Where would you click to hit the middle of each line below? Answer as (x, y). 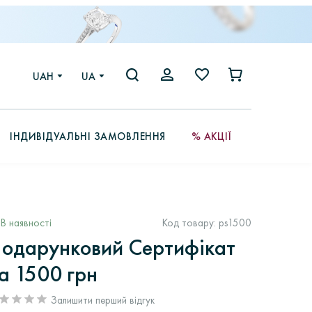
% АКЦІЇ (211, 136)
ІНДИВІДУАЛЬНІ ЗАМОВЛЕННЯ (88, 136)
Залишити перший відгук (102, 300)
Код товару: (190, 223)
